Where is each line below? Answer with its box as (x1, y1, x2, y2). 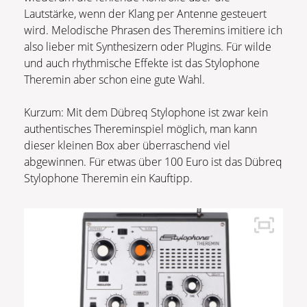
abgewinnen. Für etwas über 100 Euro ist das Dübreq (24, 154, 282, 170)
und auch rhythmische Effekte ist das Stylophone (24, 56, 260, 71)
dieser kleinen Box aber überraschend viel (24, 138, 230, 153)
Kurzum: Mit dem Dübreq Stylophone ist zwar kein (24, 105, 268, 121)
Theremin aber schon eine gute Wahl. (24, 72, 205, 88)
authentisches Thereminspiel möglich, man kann (24, 121, 257, 137)
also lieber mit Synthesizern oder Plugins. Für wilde (24, 39, 271, 55)
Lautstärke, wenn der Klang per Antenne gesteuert (24, 6, 267, 22)
